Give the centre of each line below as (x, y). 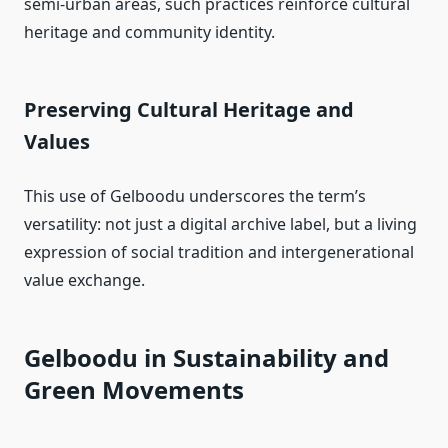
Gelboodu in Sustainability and (206, 358)
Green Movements (134, 390)
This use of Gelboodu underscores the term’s (195, 196)
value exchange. (84, 280)
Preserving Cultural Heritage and (189, 110)
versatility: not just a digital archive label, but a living (220, 224)
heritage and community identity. (149, 32)
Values (57, 142)
